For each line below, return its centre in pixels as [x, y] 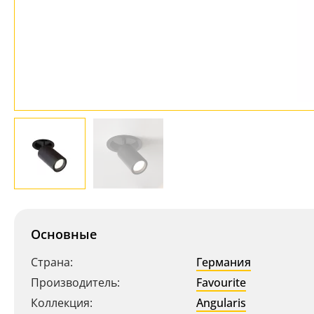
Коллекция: [62, 303]
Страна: [52, 262]
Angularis [221, 303]
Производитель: [75, 282]
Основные [64, 234]
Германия [224, 262]
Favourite [221, 282]
